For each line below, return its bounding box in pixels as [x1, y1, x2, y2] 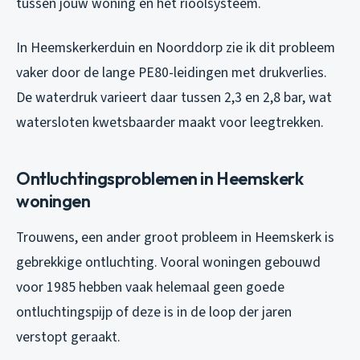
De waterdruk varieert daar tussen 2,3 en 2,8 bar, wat [16, 88, 332, 108]
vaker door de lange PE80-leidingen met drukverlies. [16, 63, 327, 84]
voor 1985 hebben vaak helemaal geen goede [16, 277, 284, 298]
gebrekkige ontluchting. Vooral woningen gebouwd [16, 252, 321, 273]
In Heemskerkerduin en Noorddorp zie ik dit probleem [16, 38, 335, 59]
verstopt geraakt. [16, 327, 121, 348]
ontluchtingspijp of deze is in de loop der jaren [16, 302, 292, 323]
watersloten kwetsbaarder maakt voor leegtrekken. [16, 112, 324, 133]
